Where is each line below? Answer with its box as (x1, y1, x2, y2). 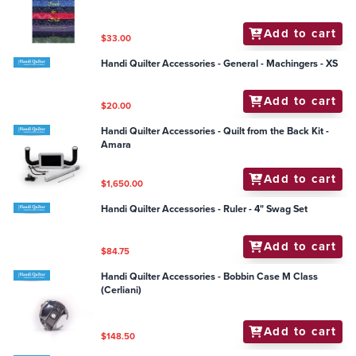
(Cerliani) (101, 282, 142, 297)
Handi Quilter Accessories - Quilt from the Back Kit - (101, 123, 330, 138)
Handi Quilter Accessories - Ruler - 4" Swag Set (266, 202, 308, 217)
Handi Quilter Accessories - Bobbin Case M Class (101, 269, 319, 284)
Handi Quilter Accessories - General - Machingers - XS (101, 56, 339, 71)
